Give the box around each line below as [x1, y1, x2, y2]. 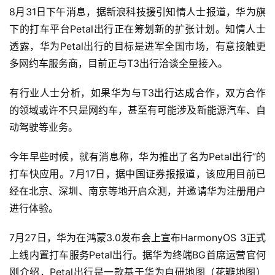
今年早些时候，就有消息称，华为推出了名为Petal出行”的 [9, 150, 266, 163]
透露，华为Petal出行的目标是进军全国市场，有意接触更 [9, 40, 266, 53]
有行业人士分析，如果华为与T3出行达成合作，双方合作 [9, 87, 266, 99]
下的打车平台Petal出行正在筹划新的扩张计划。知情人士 [9, 23, 266, 36]
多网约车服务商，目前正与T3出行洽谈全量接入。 [9, 57, 228, 70]
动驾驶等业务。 [9, 121, 78, 134]
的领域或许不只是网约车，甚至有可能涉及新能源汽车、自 [9, 104, 266, 117]
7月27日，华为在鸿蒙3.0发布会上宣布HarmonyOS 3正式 [9, 231, 266, 244]
